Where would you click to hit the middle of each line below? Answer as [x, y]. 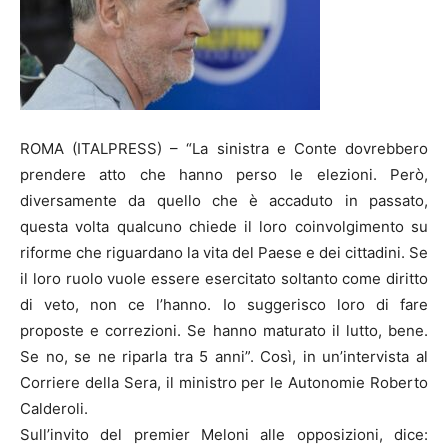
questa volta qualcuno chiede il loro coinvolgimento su [224, 226]
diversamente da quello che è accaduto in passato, [224, 200]
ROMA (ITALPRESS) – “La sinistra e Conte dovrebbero [224, 148]
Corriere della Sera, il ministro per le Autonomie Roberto [224, 382]
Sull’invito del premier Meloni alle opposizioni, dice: [224, 434]
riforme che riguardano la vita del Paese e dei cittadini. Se [224, 252]
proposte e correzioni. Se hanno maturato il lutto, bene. [224, 330]
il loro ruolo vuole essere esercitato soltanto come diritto [224, 278]
